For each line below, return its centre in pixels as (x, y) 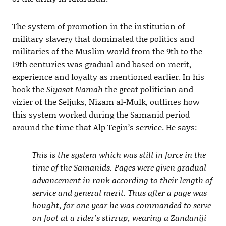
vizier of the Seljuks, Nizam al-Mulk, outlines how (106, 101)
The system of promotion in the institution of (98, 26)
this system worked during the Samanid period (101, 114)
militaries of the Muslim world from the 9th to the (107, 51)
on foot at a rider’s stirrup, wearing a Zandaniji (119, 217)
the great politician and (148, 89)
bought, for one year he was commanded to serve (121, 205)
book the (29, 89)
